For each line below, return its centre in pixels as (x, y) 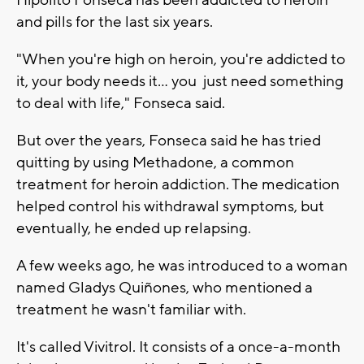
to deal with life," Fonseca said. (121, 104)
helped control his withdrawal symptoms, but (170, 207)
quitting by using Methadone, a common (155, 163)
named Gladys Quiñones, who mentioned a (165, 288)
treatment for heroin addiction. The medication (178, 185)
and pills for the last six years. (115, 22)
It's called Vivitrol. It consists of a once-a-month (178, 347)
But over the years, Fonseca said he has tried (169, 141)
